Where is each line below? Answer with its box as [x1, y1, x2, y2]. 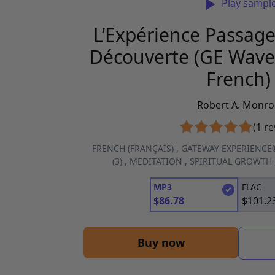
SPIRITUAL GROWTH [190, 155, 272, 167]
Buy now [137, 235, 185, 250]
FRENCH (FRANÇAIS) [91, 142, 174, 154]
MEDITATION [130, 155, 182, 167]
